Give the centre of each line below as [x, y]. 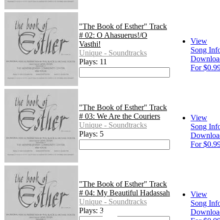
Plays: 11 [93, 62]
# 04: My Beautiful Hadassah [124, 193]
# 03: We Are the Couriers [120, 116]
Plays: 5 [91, 134]
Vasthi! [90, 44]
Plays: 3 [91, 211]
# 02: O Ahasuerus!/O [113, 35]
